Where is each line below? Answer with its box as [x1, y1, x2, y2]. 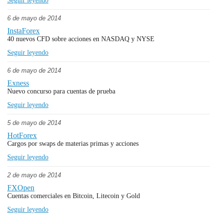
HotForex [7, 131, 37, 139]
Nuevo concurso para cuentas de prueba [7, 88, 115, 95]
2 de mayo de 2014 [7, 171, 61, 179]
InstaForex [7, 27, 40, 35]
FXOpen [7, 184, 34, 192]
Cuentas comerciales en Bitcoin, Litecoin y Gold [7, 192, 140, 200]
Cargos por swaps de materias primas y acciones [7, 140, 139, 147]
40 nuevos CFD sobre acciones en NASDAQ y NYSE [7, 35, 155, 43]
